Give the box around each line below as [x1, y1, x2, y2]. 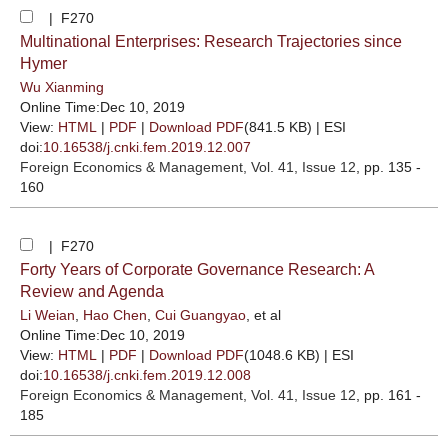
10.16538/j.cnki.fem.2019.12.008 [43, 367, 251, 383]
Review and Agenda [20, 283, 164, 300]
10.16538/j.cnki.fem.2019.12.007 [43, 139, 251, 155]
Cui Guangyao [155, 307, 246, 323]
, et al [246, 307, 281, 323]
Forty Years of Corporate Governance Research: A [20, 261, 374, 278]
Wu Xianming [20, 79, 104, 95]
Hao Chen [83, 307, 147, 323]
